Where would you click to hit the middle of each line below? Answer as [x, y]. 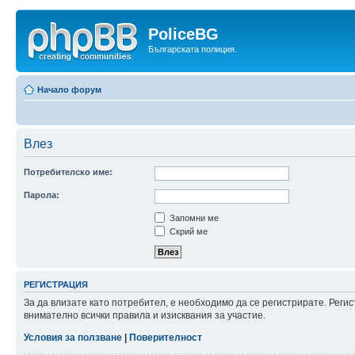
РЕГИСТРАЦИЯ [56, 284]
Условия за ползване [73, 338]
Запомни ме [193, 218]
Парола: [42, 195]
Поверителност [166, 338]
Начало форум [69, 89]
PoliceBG [183, 34]
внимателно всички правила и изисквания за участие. [145, 316]
